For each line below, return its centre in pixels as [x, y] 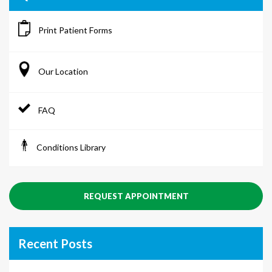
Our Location [62, 71]
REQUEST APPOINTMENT [136, 196]
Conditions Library [71, 147]
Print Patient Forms [74, 30]
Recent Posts [55, 244]
